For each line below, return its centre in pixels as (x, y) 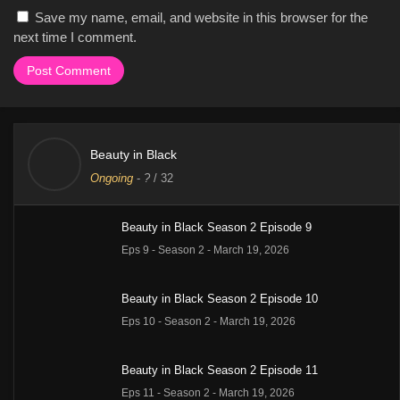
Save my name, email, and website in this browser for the (201, 18)
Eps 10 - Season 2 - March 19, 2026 (208, 322)
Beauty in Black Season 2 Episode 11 (220, 371)
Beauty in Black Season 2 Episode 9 (217, 228)
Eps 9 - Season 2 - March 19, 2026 (205, 250)
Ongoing (112, 179)
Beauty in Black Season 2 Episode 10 (220, 299)
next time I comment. (75, 37)
